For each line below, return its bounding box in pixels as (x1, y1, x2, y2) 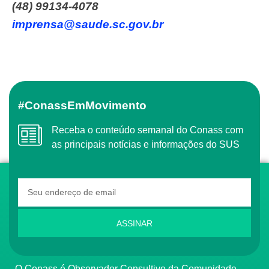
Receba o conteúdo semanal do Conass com (52, 124, 59, 135)
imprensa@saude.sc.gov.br (12, 18, 163, 31)
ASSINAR (116, 218, 153, 228)
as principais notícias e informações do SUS (52, 139, 240, 150)
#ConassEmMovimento (33, 98, 147, 112)
